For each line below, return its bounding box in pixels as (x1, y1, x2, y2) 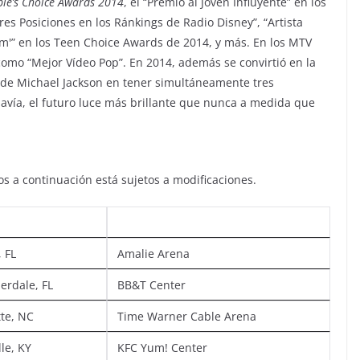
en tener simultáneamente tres (103, 74, 274, 90)
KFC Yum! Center (117, 339, 207, 355)
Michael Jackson (17, 74, 103, 90)
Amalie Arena (117, 245, 190, 261)
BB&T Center (117, 276, 186, 292)
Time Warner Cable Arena (117, 308, 256, 324)
